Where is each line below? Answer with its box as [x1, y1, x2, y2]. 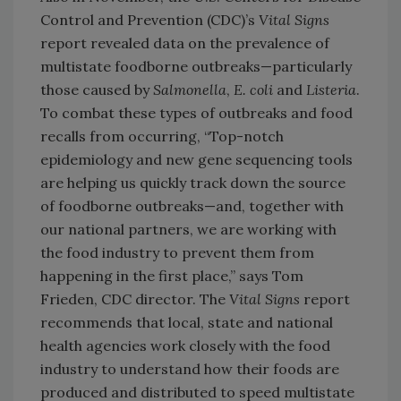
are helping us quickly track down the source [40, 174, 346, 192]
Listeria [303, 81, 356, 99]
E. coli [234, 81, 277, 99]
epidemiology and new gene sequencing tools [40, 150, 353, 169]
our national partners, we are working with [40, 220, 337, 239]
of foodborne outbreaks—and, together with [40, 197, 344, 216]
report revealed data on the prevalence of [40, 34, 329, 53]
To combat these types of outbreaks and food [40, 104, 353, 123]
